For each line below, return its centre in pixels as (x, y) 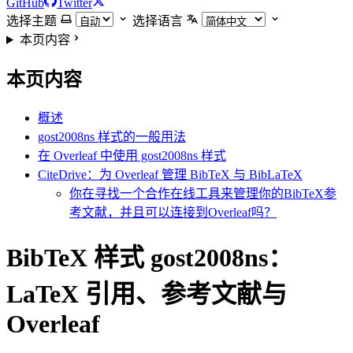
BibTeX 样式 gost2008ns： (150, 258)
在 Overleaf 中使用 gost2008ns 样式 (132, 155)
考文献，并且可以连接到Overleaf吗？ (173, 212)
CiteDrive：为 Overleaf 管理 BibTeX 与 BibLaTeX (170, 174)
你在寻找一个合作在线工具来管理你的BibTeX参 (203, 193)
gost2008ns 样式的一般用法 (112, 136)
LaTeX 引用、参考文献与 (147, 294)
